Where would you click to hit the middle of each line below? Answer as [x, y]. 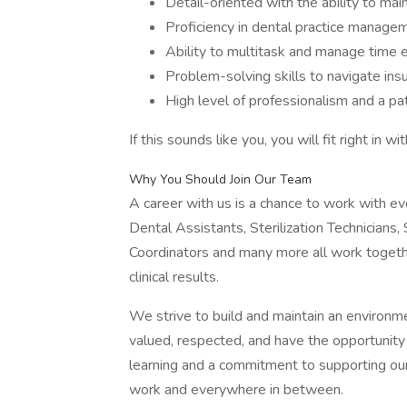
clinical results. [174, 277]
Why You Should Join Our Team [220, 179]
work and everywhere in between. [236, 390]
